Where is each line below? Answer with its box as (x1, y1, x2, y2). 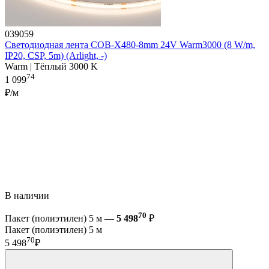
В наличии (5, 190, 52, 201)
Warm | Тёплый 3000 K (5, 61, 98, 72)
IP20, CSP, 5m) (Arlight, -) (5, 50, 107, 61)
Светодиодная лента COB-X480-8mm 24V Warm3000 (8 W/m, (5, 40, 255, 50)
